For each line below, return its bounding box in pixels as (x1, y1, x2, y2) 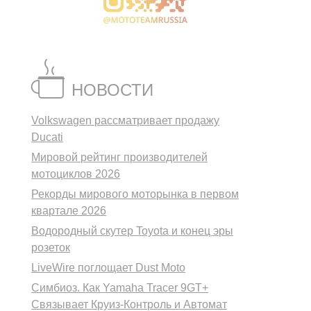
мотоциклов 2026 (31, 167, 121, 180)
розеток (31, 241, 71, 253)
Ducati (31, 131, 64, 143)
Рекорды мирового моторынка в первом (31, 187, 239, 200)
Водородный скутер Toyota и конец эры (31, 224, 234, 237)
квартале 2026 (31, 204, 107, 217)
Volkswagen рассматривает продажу (31, 114, 220, 126)
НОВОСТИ (72, 80, 154, 99)
